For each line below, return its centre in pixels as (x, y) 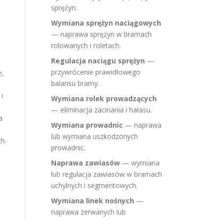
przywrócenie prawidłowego (96, 72)
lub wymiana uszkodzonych (95, 136)
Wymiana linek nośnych (93, 201)
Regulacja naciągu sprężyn (98, 61)
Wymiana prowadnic (87, 125)
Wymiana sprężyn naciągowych (106, 23)
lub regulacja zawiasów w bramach (107, 174)
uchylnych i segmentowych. (94, 185)
